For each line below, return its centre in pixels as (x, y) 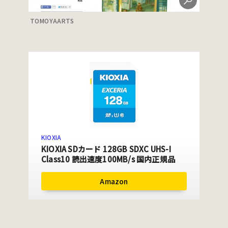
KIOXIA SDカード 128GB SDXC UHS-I (106, 149)
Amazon (114, 181)
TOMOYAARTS (52, 21)
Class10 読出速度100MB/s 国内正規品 (108, 159)
